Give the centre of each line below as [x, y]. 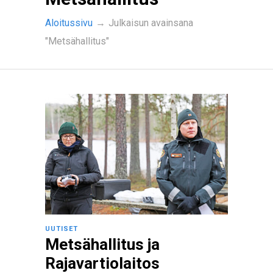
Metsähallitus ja [102, 244]
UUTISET [62, 229]
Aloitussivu [69, 23]
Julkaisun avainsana [151, 23]
